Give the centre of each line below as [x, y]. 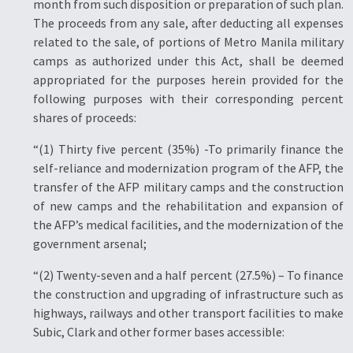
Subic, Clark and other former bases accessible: [159, 332]
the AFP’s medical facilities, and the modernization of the [188, 225]
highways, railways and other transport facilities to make [188, 313]
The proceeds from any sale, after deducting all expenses [188, 23]
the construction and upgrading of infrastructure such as [188, 294]
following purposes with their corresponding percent [188, 98]
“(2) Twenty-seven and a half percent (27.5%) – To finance [188, 275]
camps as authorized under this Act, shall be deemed [188, 61]
